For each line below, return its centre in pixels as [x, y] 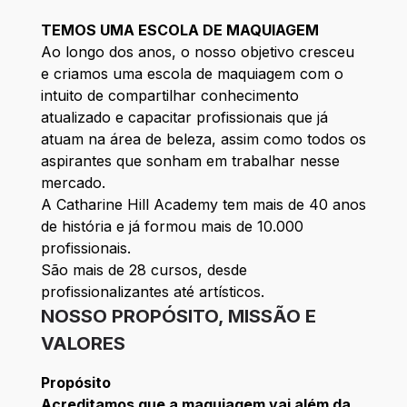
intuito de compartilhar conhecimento [169, 95]
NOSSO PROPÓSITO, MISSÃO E [178, 316]
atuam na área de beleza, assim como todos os [203, 139]
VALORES [83, 343]
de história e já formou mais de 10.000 [172, 226]
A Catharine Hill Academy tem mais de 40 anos [203, 204]
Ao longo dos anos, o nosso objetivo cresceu [197, 51]
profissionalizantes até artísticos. [152, 291]
